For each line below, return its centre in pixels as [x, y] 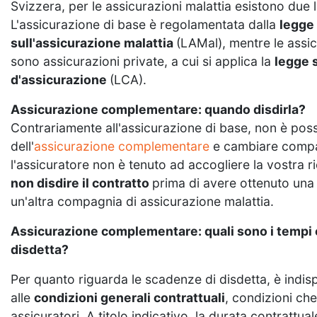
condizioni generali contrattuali [129, 297]
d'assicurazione [60, 79]
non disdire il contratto [81, 183]
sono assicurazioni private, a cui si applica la [143, 61]
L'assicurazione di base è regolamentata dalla [145, 24]
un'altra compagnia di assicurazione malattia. [142, 201]
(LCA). [128, 79]
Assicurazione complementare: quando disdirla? [158, 109]
